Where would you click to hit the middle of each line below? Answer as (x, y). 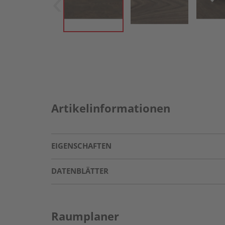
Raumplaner (85, 216)
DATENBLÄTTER (80, 171)
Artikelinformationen (111, 108)
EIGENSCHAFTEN (81, 146)
